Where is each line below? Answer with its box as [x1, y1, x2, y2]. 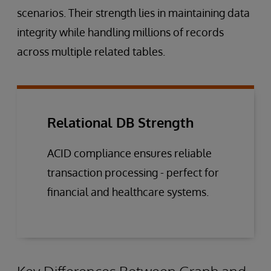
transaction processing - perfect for [47, 165, 219, 179]
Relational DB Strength [47, 113, 194, 131]
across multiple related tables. [17, 44, 165, 58]
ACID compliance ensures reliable [47, 146, 212, 160]
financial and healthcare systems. [47, 184, 209, 198]
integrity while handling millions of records [17, 25, 224, 39]
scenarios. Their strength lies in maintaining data [17, 5, 250, 19]
